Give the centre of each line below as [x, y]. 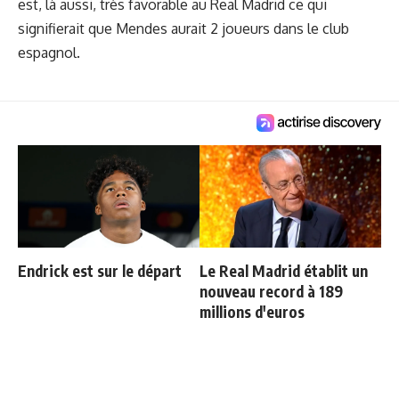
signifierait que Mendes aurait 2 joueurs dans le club [183, 28]
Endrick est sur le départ [100, 270]
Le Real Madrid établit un [284, 270]
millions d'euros [252, 311]
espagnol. [49, 53]
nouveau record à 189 [271, 291]
